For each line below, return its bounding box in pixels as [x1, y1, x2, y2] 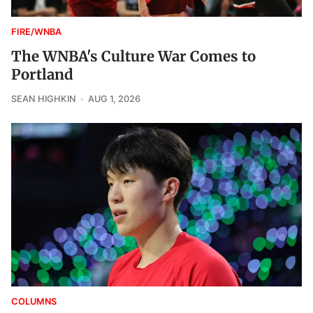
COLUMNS [11, 296, 57, 307]
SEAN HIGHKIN [11, 94, 76, 105]
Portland [11, 66, 73, 85]
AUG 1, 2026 [87, 94, 140, 105]
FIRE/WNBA [11, 27, 61, 38]
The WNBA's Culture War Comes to [11, 48, 256, 66]
